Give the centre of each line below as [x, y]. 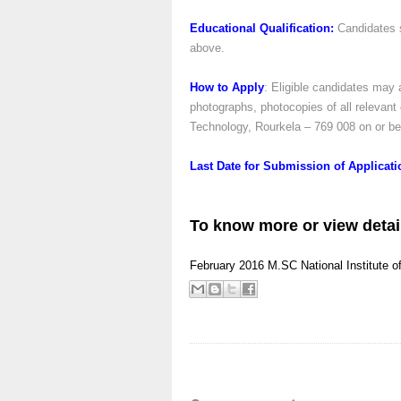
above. [207, 48]
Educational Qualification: [262, 28]
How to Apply [227, 87]
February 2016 [227, 265]
